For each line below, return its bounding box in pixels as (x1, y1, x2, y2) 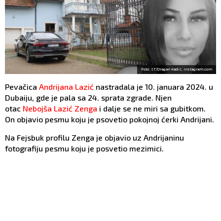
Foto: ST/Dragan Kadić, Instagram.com (141, 67, 212, 72)
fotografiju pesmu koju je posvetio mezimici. (5, 144, 166, 153)
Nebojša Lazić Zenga (23, 104, 97, 113)
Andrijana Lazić (39, 82, 94, 92)
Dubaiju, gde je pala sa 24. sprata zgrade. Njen (5, 93, 172, 103)
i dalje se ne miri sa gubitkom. (97, 104, 206, 113)
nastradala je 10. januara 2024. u (94, 82, 213, 92)
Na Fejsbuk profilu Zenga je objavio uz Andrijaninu (5, 133, 184, 143)
